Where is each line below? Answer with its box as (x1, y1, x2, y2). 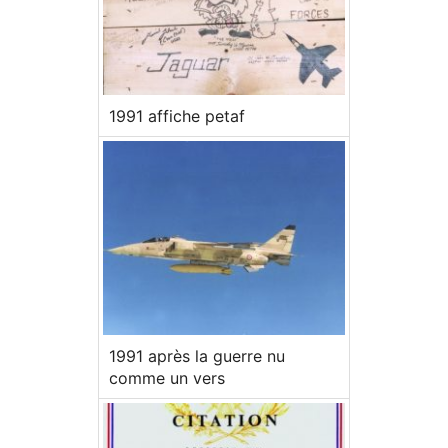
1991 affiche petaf (109, 106, 245, 127)
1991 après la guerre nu (109, 346, 285, 367)
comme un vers (109, 368, 225, 389)
